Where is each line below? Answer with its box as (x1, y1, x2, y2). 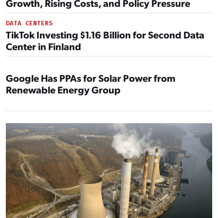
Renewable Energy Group (6, 83, 121, 96)
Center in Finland (6, 39, 81, 53)
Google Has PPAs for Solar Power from (6, 71, 175, 84)
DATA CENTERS (6, 18, 53, 27)
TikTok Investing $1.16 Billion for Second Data (6, 28, 204, 41)
